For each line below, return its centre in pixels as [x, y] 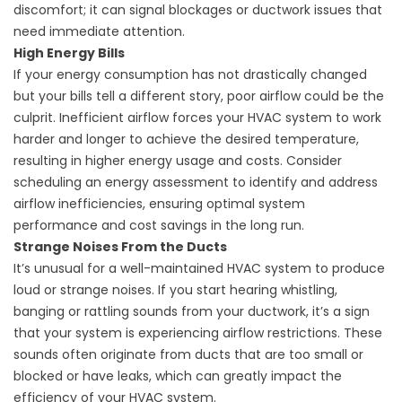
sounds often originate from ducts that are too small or [188, 355]
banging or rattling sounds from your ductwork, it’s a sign [192, 312]
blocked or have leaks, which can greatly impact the [178, 376]
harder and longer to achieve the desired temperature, [186, 140]
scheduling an [59, 183]
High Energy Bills [69, 53]
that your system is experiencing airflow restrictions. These [198, 333]
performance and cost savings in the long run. [161, 226]
